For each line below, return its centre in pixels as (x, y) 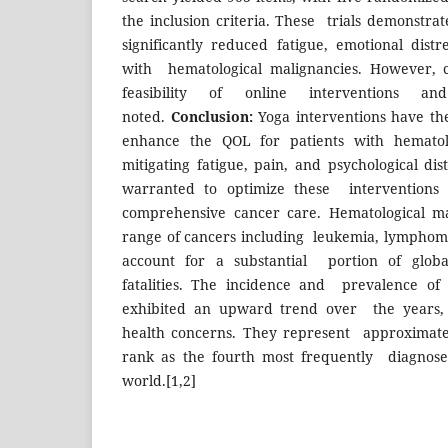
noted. (146, 116)
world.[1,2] (161, 380)
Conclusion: (214, 116)
